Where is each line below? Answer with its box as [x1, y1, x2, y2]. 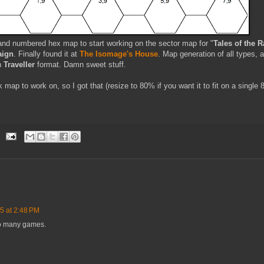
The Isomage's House [80, 49, 158, 59]
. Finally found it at [14, 49, 80, 59]
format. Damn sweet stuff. [37, 60, 126, 70]
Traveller [4, 60, 37, 70]
